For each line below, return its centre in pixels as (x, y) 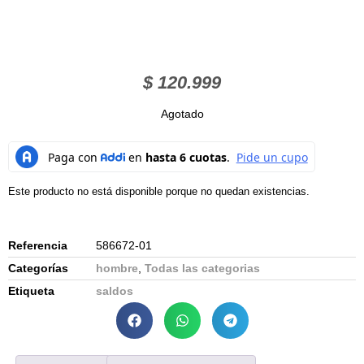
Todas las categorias (202, 269)
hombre (117, 269)
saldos (115, 291)
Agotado (182, 114)
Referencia (38, 246)
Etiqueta (31, 291)
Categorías (38, 269)
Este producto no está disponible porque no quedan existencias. (159, 192)
